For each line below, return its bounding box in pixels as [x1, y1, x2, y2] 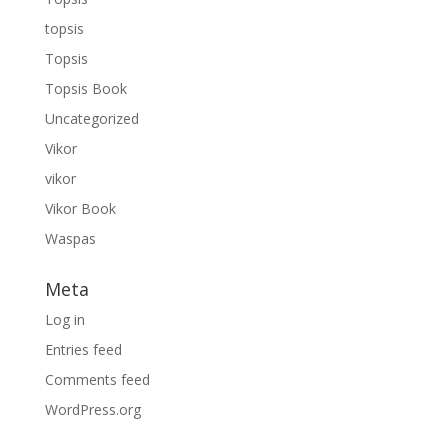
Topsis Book [44, 79, 127, 98]
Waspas [44, 229, 96, 248]
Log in [44, 310, 85, 329]
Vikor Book [44, 199, 116, 218]
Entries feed [44, 340, 122, 359]
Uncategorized [44, 109, 139, 128]
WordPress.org [44, 400, 141, 419]
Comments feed [44, 370, 150, 389]
